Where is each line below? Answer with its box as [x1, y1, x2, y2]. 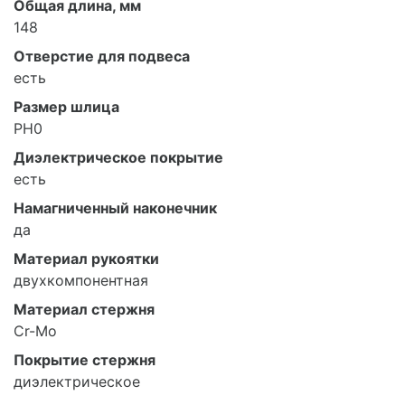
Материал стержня [14, 299, 155, 318]
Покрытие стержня [14, 350, 155, 369]
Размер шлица [14, 97, 119, 116]
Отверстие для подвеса [14, 46, 190, 65]
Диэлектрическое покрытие [14, 147, 223, 166]
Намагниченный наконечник [14, 198, 217, 217]
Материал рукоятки [14, 249, 159, 268]
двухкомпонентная [14, 270, 148, 289]
